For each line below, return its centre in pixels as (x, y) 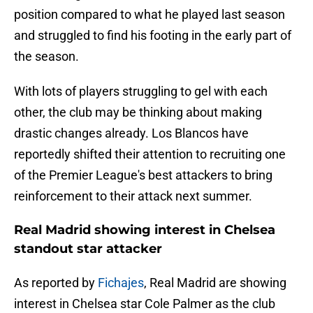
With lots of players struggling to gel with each (141, 92)
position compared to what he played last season (150, 15)
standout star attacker (88, 249)
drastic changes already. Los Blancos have (131, 133)
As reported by (56, 283)
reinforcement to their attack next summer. (133, 196)
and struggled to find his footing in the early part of (153, 36)
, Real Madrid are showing (215, 283)
